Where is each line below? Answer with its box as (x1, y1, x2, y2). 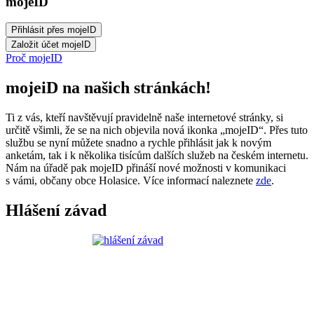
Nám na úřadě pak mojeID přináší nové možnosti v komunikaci (6, 162, 286, 175)
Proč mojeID (6, 52, 62, 64)
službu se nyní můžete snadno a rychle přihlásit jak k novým (6, 137, 271, 149)
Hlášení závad (6, 201, 107, 220)
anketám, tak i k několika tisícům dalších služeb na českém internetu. (6, 149, 308, 162)
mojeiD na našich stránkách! (6, 78, 211, 97)
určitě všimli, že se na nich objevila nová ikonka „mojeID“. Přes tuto (6, 124, 308, 137)
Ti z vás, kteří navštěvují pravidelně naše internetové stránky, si (6, 111, 283, 124)
